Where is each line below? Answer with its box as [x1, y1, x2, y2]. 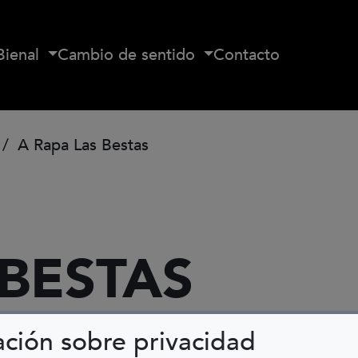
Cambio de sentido [58, 44, 201, 66]
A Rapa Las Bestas [13, 134, 149, 156]
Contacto [213, 44, 280, 66]
